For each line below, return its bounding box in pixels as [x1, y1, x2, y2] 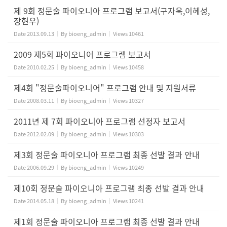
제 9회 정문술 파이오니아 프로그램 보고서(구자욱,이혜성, [14, 5, 210, 17]
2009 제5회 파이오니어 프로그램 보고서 [14, 48, 151, 60]
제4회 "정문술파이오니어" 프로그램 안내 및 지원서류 [14, 82, 196, 94]
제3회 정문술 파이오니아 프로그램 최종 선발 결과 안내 [14, 148, 200, 161]
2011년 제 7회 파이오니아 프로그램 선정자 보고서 [14, 115, 185, 127]
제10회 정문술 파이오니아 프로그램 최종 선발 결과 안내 [14, 182, 204, 194]
